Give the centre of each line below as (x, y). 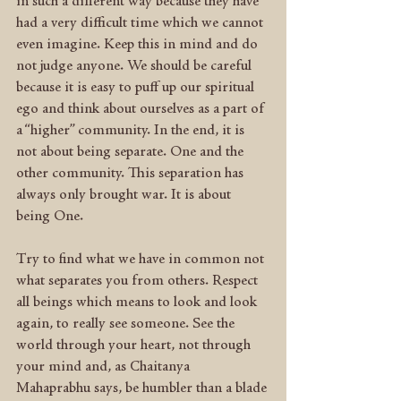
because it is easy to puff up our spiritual (137, 88)
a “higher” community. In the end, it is (132, 131)
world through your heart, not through (135, 346)
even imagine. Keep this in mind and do (139, 45)
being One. (50, 217)
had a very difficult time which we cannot (141, 23)
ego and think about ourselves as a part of (142, 109)
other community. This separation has (132, 174)
